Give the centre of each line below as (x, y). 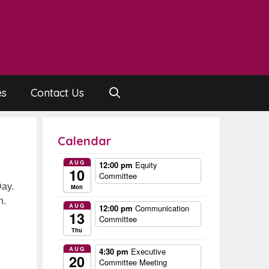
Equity (146, 165)
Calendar (85, 141)
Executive (148, 252)
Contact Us (57, 93)
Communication (162, 208)
